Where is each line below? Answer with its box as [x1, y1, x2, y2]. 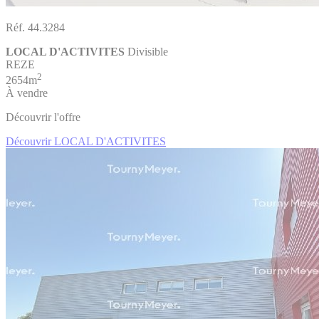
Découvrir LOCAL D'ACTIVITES [6, 135, 166, 147]
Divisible [127, 45, 168, 58]
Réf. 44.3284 [6, 21, 65, 33]
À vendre [6, 86, 48, 99]
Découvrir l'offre [6, 110, 80, 123]
